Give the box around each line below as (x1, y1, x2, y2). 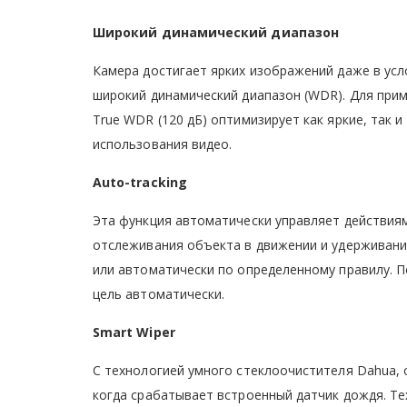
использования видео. (93, 134, 233, 153)
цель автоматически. (93, 284, 225, 303)
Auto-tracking (93, 173, 187, 191)
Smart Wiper (93, 323, 175, 341)
